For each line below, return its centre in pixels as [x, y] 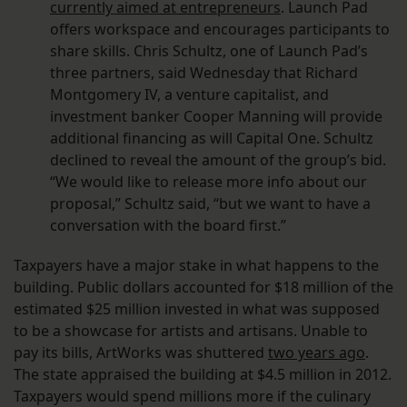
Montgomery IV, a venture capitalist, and [189, 95]
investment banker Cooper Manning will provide [216, 117]
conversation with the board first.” [168, 226]
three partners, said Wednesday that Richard [204, 73]
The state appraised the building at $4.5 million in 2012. [203, 375]
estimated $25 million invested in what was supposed [197, 309]
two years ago [317, 353]
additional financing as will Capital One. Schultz [212, 139]
